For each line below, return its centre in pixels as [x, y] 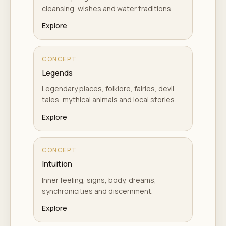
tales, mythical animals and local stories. [109, 100]
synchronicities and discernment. [97, 191]
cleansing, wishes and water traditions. [107, 8]
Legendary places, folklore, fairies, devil [108, 89]
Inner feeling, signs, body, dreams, [99, 180]
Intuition [57, 164]
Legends [57, 73]
